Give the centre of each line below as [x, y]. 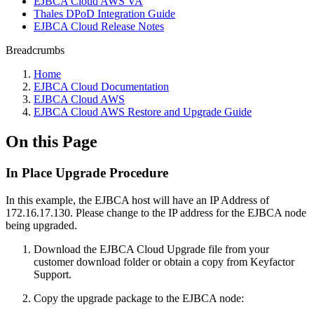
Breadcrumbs [35, 50]
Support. [53, 274]
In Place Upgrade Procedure [87, 172]
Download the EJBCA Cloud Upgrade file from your [151, 249]
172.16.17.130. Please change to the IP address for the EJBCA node [156, 212]
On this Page [52, 141]
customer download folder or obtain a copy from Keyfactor [164, 261]
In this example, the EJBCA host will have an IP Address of [137, 200]
